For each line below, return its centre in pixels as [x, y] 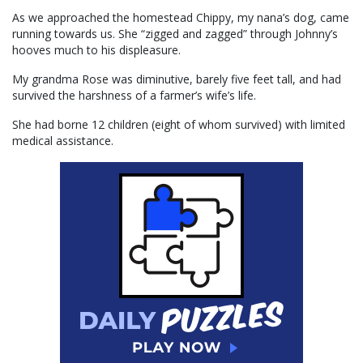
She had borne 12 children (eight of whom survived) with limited [179, 125]
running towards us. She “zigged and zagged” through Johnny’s [175, 34]
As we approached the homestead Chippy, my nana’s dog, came [181, 18]
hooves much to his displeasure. [96, 50]
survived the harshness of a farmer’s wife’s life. [134, 96]
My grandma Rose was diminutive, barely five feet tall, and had [177, 79]
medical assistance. [63, 141]
